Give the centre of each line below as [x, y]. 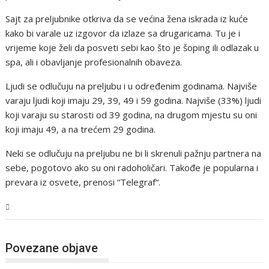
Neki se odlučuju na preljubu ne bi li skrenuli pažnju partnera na [134, 153]
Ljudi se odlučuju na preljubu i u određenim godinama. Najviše [131, 86]
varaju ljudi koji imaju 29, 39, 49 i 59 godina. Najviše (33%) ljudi [134, 100]
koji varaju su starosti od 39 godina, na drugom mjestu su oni [131, 115]
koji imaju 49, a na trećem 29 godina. [81, 129]
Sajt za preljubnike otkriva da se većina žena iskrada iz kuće [127, 19]
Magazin [32, 207]
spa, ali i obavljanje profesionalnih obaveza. [94, 62]
